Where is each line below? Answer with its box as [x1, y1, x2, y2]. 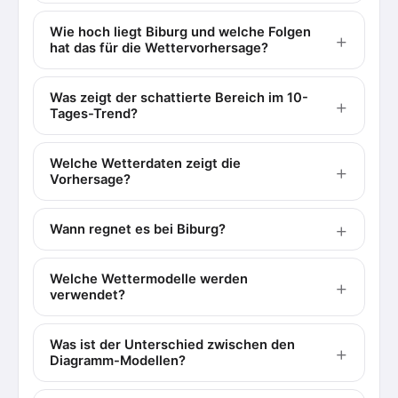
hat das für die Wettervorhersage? [50, 40, 268, 56]
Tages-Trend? [50, 106, 138, 122]
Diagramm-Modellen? [50, 353, 186, 369]
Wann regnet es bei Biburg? [50, 221, 226, 237]
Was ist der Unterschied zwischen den [50, 337, 295, 353]
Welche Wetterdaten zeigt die [50, 155, 241, 171]
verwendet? [50, 287, 125, 303]
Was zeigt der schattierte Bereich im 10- [50, 90, 308, 106]
